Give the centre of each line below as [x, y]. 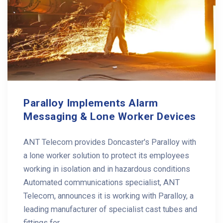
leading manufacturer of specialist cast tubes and [110, 209]
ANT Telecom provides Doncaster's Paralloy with [110, 142]
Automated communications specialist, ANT [102, 182]
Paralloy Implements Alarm [91, 103]
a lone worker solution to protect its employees [106, 155]
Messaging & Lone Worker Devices [110, 116]
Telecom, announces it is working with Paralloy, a [109, 196]
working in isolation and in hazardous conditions [107, 169]
